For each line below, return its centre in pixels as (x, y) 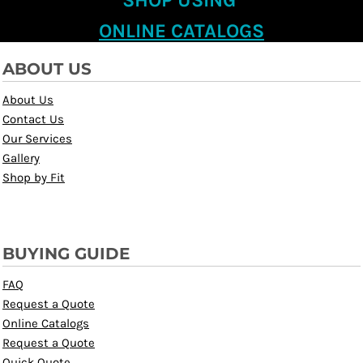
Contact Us (33, 119)
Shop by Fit (34, 177)
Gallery (21, 158)
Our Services (37, 139)
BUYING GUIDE (66, 254)
